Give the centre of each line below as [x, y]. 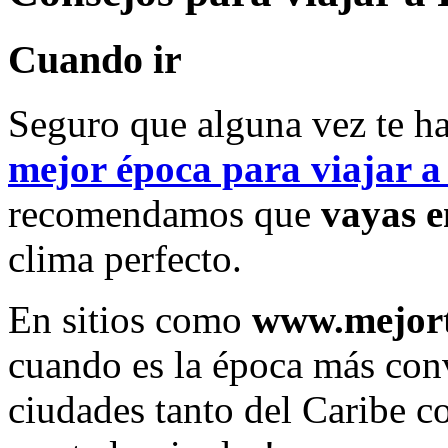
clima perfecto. [125, 259]
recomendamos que [159, 214]
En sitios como [130, 320]
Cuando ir [100, 59]
